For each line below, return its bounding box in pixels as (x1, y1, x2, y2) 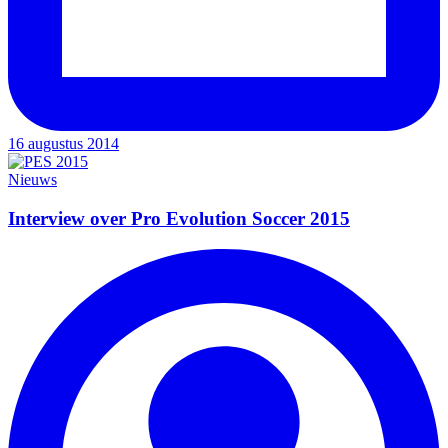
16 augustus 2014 (8, 135, 119, 153)
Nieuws (8, 171, 57, 189)
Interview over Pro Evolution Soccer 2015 (8, 207, 350, 229)
